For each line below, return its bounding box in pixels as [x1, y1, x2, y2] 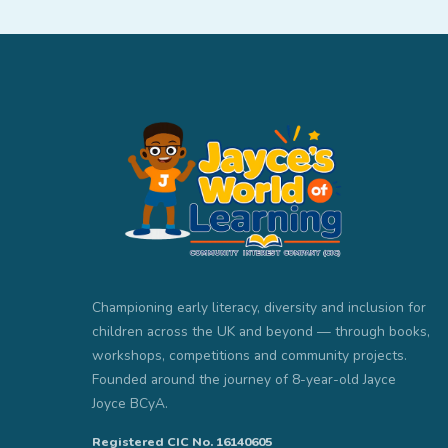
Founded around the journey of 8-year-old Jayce [92, 370, 396, 390]
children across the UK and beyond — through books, [92, 322, 430, 342]
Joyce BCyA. [92, 394, 168, 414]
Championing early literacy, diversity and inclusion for [92, 298, 426, 318]
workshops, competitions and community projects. [92, 346, 407, 366]
